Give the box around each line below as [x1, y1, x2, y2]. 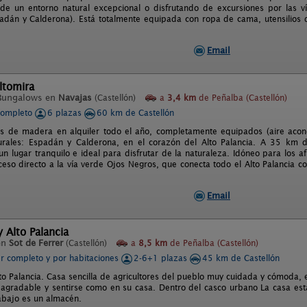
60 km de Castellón [97, 108, 174, 118]
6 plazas [47, 108, 84, 118]
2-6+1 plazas [134, 253, 190, 263]
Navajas [58, 93, 92, 103]
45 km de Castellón [202, 253, 280, 263]
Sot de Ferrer [9, 238, 63, 248]
